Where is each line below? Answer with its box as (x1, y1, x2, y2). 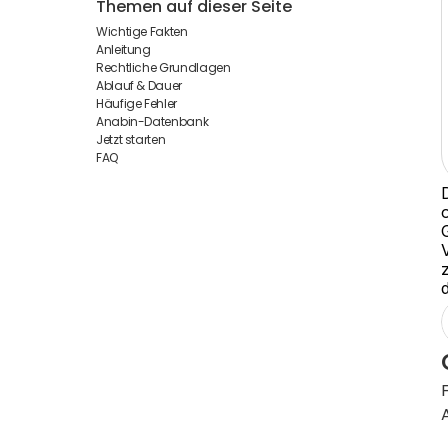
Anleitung (96, 42, 151, 58)
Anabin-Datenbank (96, 114, 209, 130)
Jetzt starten (96, 132, 166, 148)
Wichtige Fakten (96, 24, 188, 40)
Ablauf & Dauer (96, 78, 182, 94)
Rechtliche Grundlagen (96, 60, 231, 76)
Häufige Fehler (96, 96, 177, 112)
